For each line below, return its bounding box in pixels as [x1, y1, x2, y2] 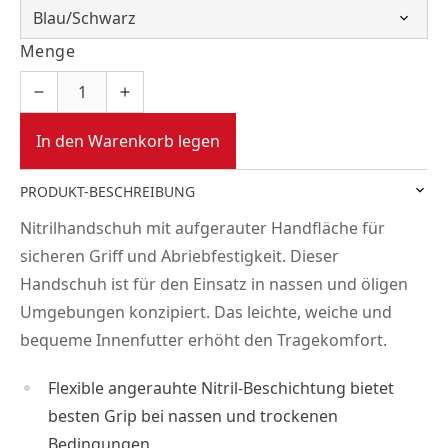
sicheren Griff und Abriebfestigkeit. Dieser [20, 244, 339, 267]
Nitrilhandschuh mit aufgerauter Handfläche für [20, 216, 385, 239]
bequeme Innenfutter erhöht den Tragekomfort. [20, 328, 387, 351]
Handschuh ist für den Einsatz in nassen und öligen [20, 272, 408, 295]
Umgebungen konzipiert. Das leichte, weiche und [20, 300, 392, 323]
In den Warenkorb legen [36, 129, 220, 152]
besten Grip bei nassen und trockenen [48, 404, 338, 427]
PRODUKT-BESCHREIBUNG [20, 181, 195, 201]
